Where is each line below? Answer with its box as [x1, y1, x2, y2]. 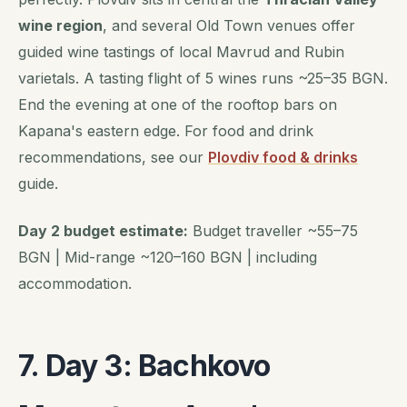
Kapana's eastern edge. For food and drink [18, 121, 313, 140]
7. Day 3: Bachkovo [18, 348, 271, 384]
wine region [18, 15, 103, 35]
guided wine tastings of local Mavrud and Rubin [18, 42, 344, 61]
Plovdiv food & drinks [208, 147, 358, 166]
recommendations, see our [18, 147, 208, 166]
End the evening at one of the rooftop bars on [18, 94, 337, 114]
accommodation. [18, 274, 132, 293]
